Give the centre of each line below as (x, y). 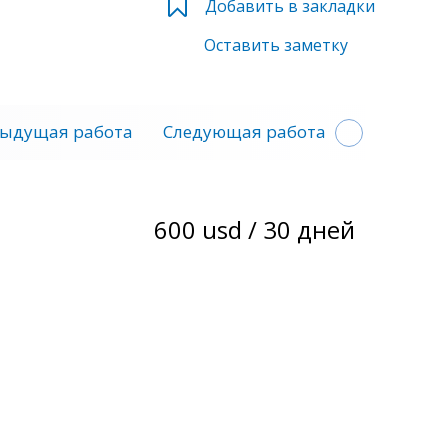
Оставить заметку (275, 44)
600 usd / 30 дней (254, 229)
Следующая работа (244, 131)
